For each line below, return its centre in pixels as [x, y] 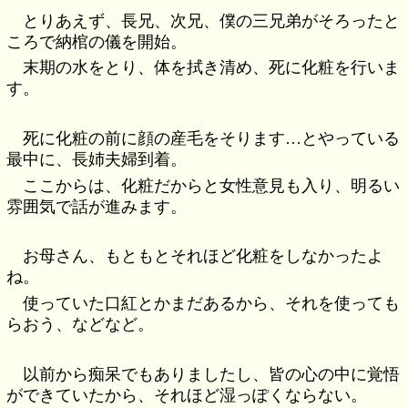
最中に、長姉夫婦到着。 [97, 160]
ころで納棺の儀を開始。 [97, 42]
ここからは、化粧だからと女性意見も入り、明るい [212, 185]
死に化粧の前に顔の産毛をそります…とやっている [212, 139]
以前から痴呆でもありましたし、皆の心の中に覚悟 [212, 374]
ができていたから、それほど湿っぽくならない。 [187, 395]
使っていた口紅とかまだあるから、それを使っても [212, 303]
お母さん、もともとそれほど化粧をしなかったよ [204, 256]
